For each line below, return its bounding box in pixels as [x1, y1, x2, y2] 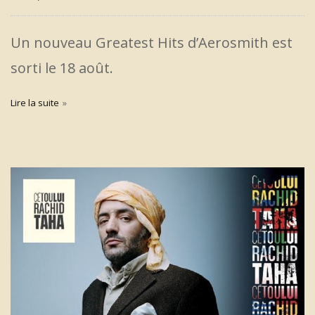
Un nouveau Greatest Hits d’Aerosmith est [11, 32, 292, 52]
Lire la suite [11, 96, 59, 109]
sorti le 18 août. [11, 58, 113, 77]
